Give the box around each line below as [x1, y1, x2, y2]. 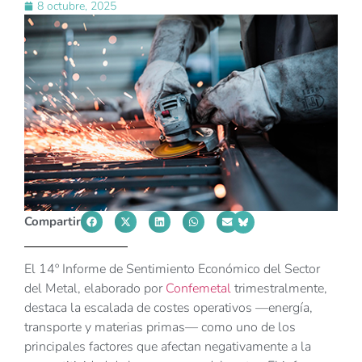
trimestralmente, [234, 279, 327, 297]
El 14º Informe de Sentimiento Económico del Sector [24, 259, 320, 278]
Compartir [24, 213, 81, 229]
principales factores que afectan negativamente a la [24, 337, 311, 356]
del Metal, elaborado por [24, 279, 166, 297]
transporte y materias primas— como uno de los [24, 318, 296, 336]
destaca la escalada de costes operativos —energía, [24, 298, 313, 317]
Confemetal [166, 279, 234, 297]
